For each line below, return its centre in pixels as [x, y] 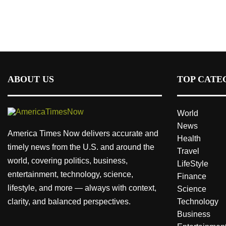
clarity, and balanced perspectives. [70, 202]
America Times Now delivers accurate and [83, 134]
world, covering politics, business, [68, 161]
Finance [192, 177]
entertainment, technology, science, [70, 175]
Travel [188, 151]
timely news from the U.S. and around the [81, 147]
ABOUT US [31, 79]
